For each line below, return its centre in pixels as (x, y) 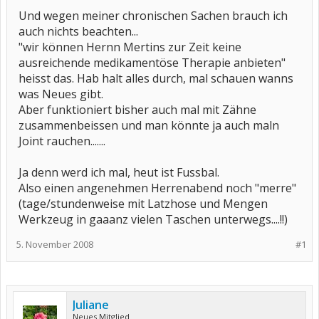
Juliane (91, 305)
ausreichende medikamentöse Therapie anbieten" (152, 63)
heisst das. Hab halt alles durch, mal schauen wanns (156, 78)
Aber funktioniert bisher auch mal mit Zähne (137, 110)
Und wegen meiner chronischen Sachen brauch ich (153, 16)
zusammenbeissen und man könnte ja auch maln (149, 125)
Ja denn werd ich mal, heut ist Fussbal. (119, 172)
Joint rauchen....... (62, 141)
